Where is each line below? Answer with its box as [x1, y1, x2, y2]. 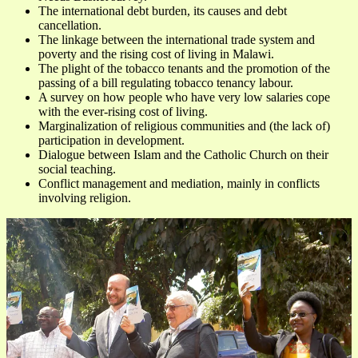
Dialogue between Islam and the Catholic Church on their [38, 147, 328, 161]
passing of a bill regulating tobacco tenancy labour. [38, 75, 293, 89]
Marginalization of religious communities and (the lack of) [38, 118, 330, 133]
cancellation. [38, 18, 101, 32]
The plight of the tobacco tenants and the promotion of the [38, 61, 330, 75]
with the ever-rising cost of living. [38, 104, 208, 118]
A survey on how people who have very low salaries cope [38, 89, 330, 104]
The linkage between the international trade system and [38, 32, 315, 46]
